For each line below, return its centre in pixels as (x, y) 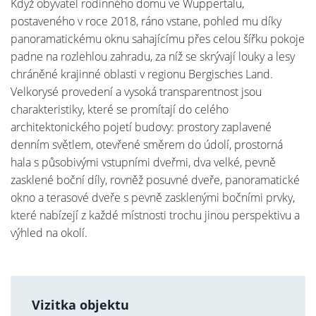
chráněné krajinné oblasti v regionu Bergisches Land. (142, 74)
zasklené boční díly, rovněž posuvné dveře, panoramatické (155, 180)
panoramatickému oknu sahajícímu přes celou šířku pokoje (158, 38)
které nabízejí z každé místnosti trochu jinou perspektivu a (155, 215)
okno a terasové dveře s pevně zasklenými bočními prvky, (153, 197)
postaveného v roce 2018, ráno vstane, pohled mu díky (146, 21)
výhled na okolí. (49, 232)
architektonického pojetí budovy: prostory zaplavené (141, 127)
